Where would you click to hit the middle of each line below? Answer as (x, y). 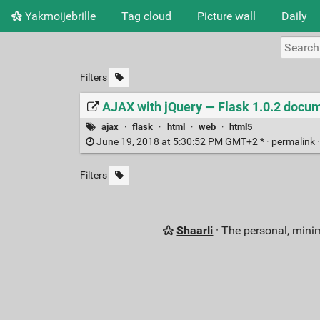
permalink (294, 142)
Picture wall (226, 16)
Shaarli (195, 231)
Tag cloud (146, 16)
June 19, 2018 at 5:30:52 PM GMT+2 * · (182, 142)
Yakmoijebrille (59, 16)
